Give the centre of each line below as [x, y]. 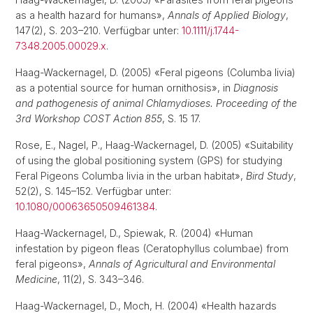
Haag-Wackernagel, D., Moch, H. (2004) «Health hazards [146, 306]
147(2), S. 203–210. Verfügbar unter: [99, 30]
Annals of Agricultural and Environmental [182, 264]
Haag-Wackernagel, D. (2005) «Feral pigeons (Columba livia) [155, 72]
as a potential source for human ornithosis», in [124, 88]
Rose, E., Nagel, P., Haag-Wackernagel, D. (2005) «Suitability [154, 145]
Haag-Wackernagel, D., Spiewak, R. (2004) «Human [134, 233]
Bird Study [270, 176]
